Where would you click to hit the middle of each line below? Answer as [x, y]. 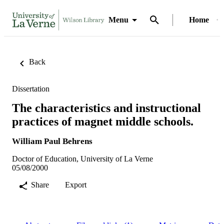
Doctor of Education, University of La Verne [82, 158]
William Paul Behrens [52, 141]
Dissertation [31, 89]
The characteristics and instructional [106, 108]
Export [76, 184]
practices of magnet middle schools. [103, 121]
